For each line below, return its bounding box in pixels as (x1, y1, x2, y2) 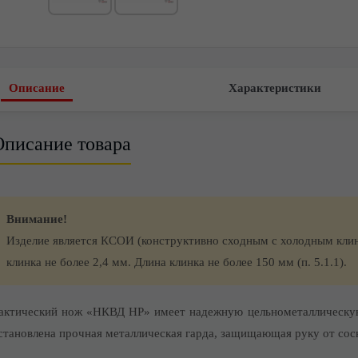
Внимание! (6, 213, 67, 225)
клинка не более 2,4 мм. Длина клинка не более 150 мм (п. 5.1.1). (6, 256, 347, 268)
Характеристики (228, 82, 321, 94)
